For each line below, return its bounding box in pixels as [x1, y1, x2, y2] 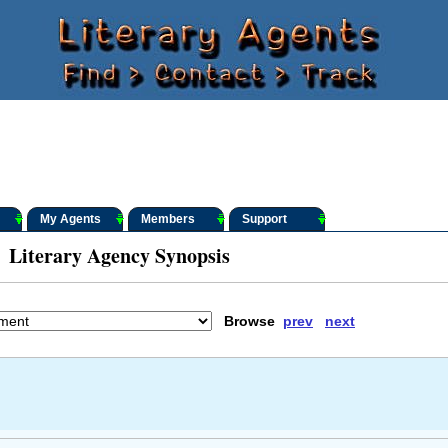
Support [242, 212, 287, 226]
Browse [212, 313, 283, 329]
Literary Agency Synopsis [8, 241, 230, 270]
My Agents [40, 212, 101, 226]
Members [141, 212, 195, 226]
